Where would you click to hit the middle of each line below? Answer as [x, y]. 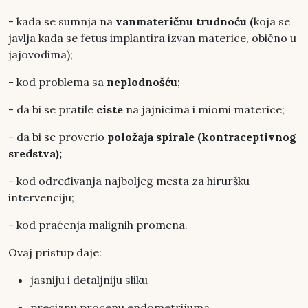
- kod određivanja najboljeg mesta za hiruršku [129, 180]
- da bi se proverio [56, 136]
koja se [272, 21]
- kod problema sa [57, 81]
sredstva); [35, 153]
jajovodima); [41, 54]
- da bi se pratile [52, 109]
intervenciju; [41, 197]
